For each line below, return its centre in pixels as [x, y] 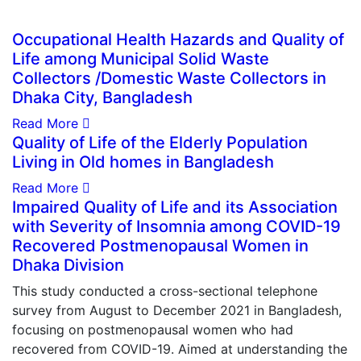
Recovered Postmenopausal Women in [160, 246]
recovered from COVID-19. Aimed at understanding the [180, 349]
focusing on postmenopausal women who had [153, 330]
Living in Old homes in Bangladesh [143, 162]
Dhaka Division [68, 265]
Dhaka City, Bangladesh [102, 98]
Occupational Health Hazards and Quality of [178, 39]
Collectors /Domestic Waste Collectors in [169, 78]
